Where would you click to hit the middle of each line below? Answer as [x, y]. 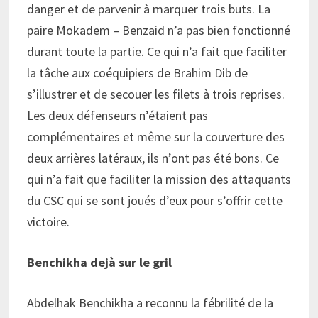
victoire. [48, 222]
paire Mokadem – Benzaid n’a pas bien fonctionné [158, 31]
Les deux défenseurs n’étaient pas [117, 116]
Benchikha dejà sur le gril [99, 263]
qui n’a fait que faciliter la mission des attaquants [159, 180]
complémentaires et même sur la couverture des [155, 137]
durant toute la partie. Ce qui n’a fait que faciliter [157, 52]
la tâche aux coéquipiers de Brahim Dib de [137, 73]
